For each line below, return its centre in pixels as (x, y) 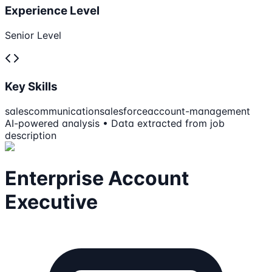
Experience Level (52, 11)
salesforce (124, 111)
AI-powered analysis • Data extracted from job (115, 123)
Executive (51, 202)
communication (64, 111)
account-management (199, 111)
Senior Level (33, 36)
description (31, 135)
